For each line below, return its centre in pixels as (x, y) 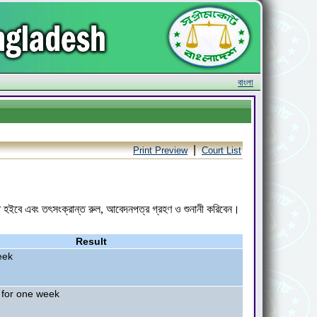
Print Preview (160, 150)
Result (91, 241)
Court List (221, 150)
